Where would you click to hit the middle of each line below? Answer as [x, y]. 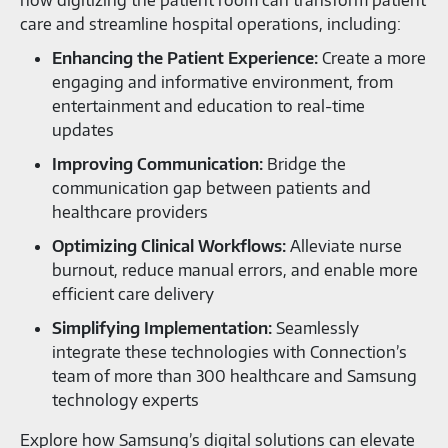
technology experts [125, 399]
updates [83, 129]
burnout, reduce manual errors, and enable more [235, 269]
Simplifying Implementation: [164, 327]
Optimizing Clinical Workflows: [171, 245]
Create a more [374, 57]
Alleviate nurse [346, 245]
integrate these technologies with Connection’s [229, 351]
